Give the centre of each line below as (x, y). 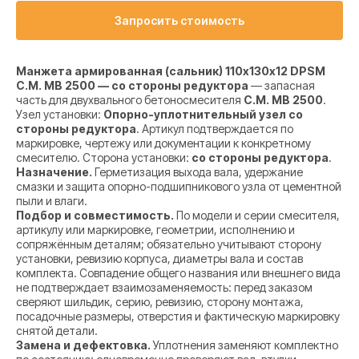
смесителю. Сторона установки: (104, 158)
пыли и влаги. (52, 201)
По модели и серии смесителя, (257, 216)
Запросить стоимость (179, 21)
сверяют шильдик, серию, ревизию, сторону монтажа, (160, 302)
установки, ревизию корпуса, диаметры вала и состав (159, 259)
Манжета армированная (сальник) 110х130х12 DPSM (171, 71)
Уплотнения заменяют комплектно (244, 345)
